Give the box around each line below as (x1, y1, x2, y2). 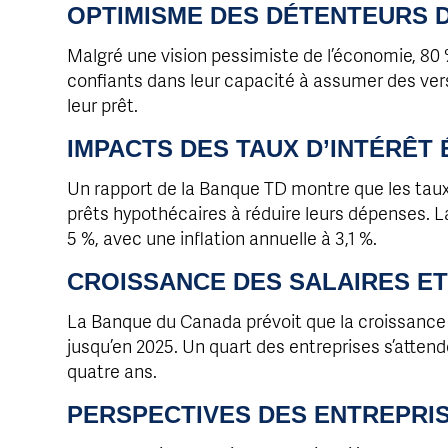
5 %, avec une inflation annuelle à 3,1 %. (67, 224, 378, 250)
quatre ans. (67, 357, 158, 383)
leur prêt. (67, 91, 139, 117)
